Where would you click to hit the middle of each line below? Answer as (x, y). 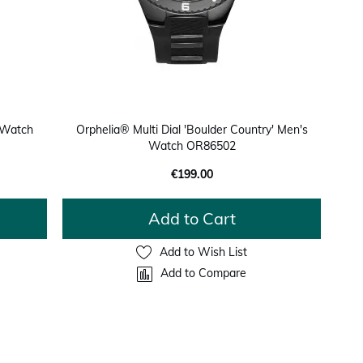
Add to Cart (192, 218)
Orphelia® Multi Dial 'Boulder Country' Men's (192, 129)
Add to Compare (204, 273)
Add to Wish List (204, 252)
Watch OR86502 (192, 145)
